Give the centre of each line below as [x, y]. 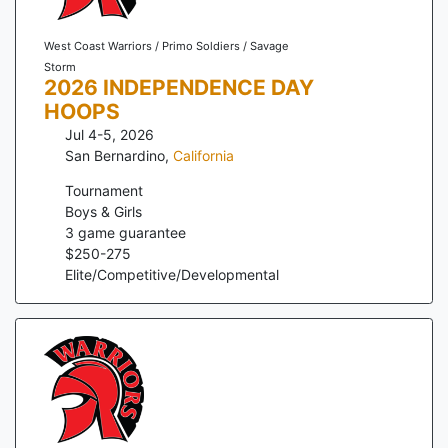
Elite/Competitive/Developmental [172, 275]
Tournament [104, 191]
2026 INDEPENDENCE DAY [178, 88]
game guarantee [130, 233]
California [203, 156]
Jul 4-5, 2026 [109, 135]
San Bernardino [115, 156]
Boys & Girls [103, 212]
